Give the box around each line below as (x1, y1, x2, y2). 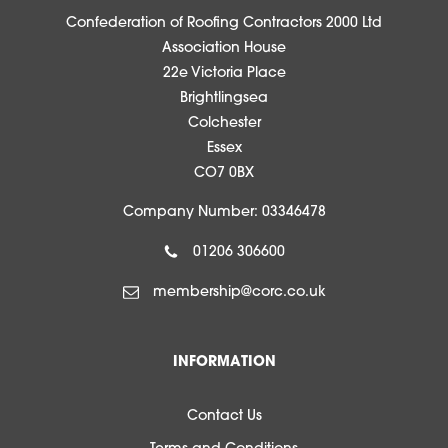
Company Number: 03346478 (122, 205, 326, 221)
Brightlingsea (180, 91, 268, 107)
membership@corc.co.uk (152, 285, 326, 301)
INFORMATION (172, 355, 276, 371)
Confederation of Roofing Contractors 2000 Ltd (66, 16, 382, 32)
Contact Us (186, 409, 262, 425)
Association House (162, 41, 286, 57)
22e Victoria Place (162, 66, 286, 82)
